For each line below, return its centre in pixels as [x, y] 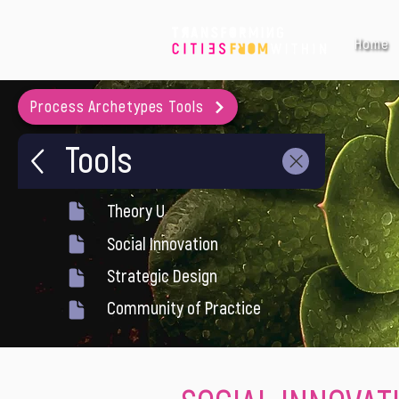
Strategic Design [162, 277]
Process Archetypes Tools [117, 107]
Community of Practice [184, 309]
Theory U [136, 212]
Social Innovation [163, 244]
